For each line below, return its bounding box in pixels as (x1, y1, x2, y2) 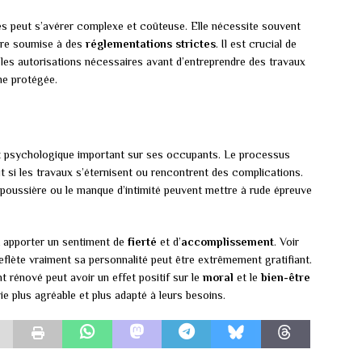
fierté (128, 234, 157, 248)
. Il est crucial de (216, 36, 297, 50)
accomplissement (181, 234, 274, 248)
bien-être (261, 270, 310, 284)
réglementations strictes (86, 36, 216, 50)
